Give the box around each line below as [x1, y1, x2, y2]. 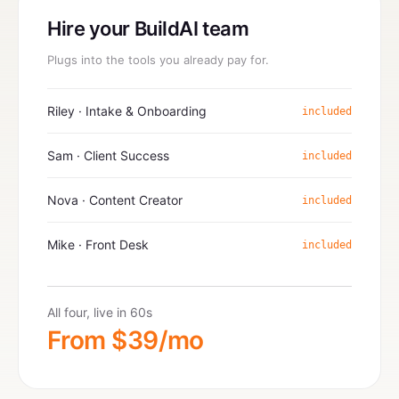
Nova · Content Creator [47, 192, 183, 208]
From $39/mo [47, 325, 204, 355]
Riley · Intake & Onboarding [47, 103, 207, 118]
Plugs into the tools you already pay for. [47, 53, 269, 67]
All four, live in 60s [47, 305, 152, 320]
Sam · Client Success [47, 148, 169, 163]
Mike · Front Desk [47, 237, 149, 252]
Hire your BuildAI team [47, 17, 249, 40]
